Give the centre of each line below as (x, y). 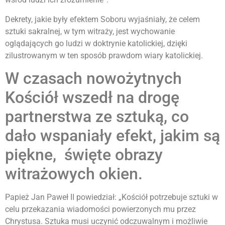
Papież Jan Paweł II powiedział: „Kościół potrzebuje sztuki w (111, 197)
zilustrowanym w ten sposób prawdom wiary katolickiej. (104, 55)
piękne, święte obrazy (84, 155)
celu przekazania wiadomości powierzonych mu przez (100, 209)
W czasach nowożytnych (93, 79)
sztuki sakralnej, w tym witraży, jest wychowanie (90, 31)
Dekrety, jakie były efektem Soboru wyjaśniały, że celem (102, 19)
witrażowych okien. (74, 174)
